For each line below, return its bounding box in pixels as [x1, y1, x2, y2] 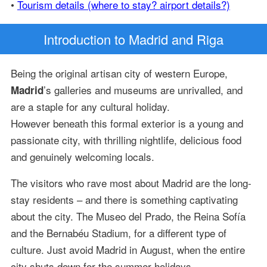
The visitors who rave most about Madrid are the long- [10, 175, 252, 191]
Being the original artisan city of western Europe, [10, 66, 228, 81]
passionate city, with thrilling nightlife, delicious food [10, 132, 241, 148]
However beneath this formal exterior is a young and [10, 116, 243, 131]
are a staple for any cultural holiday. [10, 99, 170, 114]
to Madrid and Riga [111, 30, 223, 49]
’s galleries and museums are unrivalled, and [43, 82, 243, 98]
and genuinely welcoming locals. [10, 149, 154, 164]
